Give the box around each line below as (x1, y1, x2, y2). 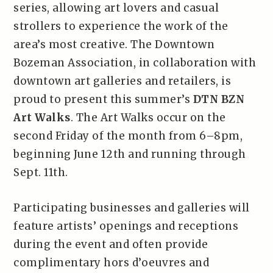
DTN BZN (193, 93, 245, 106)
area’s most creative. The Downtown (13, 38, 215, 51)
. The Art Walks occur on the (70, 111, 226, 124)
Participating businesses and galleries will (13, 201, 250, 214)
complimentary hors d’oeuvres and (13, 256, 210, 269)
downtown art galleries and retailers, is (13, 74, 232, 88)
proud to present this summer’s (13, 93, 193, 106)
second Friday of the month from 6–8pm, (13, 129, 243, 143)
